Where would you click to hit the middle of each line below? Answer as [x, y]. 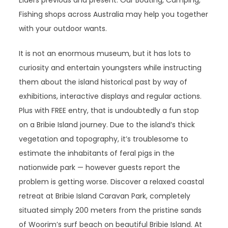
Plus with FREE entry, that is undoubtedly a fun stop [109, 110]
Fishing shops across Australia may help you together [114, 14]
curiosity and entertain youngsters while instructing [110, 68]
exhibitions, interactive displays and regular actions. [110, 96]
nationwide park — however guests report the [100, 167]
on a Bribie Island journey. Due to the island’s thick [107, 125]
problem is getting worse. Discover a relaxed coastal [112, 182]
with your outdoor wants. [63, 28]
